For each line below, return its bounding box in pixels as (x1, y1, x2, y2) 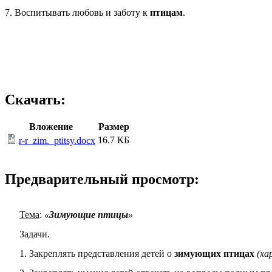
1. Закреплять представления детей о (19, 248, 174, 259)
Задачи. (19, 229, 50, 240)
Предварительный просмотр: (5, 171, 199, 188)
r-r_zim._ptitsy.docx (19, 135, 95, 146)
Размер (98, 121, 129, 132)
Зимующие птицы (49, 209, 128, 220)
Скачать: (5, 92, 66, 108)
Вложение (29, 121, 73, 132)
